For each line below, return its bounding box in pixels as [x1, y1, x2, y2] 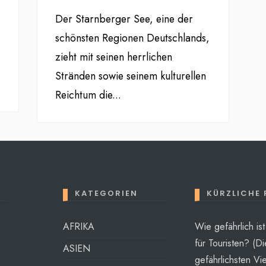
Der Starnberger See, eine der [55, 11, 194, 27]
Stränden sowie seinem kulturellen [55, 68, 207, 84]
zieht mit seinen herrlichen [55, 49, 173, 65]
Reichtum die [55, 87, 113, 103]
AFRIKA [62, 220, 94, 234]
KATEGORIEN [74, 188, 138, 199]
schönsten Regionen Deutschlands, [55, 30, 210, 46]
